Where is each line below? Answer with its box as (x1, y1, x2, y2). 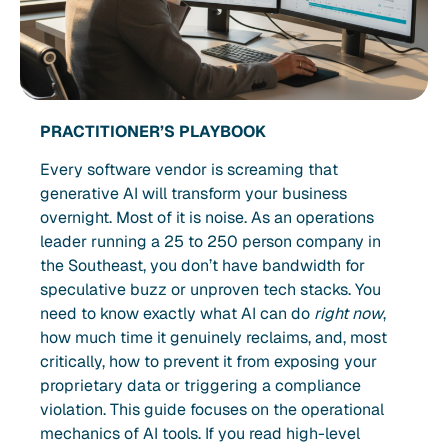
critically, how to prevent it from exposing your (40, 351, 377, 373)
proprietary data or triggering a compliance (40, 375, 361, 397)
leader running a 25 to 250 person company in (40, 231, 381, 253)
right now (314, 303, 383, 325)
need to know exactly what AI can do (40, 303, 314, 325)
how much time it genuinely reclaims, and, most (40, 327, 387, 349)
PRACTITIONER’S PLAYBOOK (40, 121, 266, 142)
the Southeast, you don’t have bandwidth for (40, 255, 365, 277)
